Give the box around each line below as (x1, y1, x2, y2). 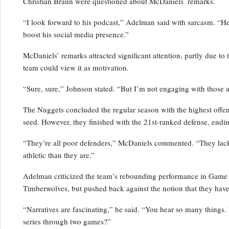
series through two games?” (22, 216, 111, 226)
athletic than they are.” (22, 149, 95, 160)
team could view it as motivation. (22, 62, 129, 73)
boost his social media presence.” (22, 29, 129, 39)
